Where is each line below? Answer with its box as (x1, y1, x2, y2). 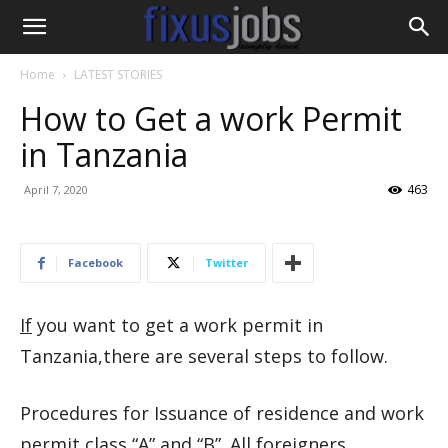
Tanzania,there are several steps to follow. (20, 344, 388, 368)
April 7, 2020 (24, 182, 88, 197)
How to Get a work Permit (20, 97, 402, 140)
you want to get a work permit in (32, 313, 323, 337)
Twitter (205, 255, 248, 270)
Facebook (68, 255, 123, 270)
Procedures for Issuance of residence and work (20, 401, 424, 425)
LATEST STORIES (74, 66, 162, 83)
